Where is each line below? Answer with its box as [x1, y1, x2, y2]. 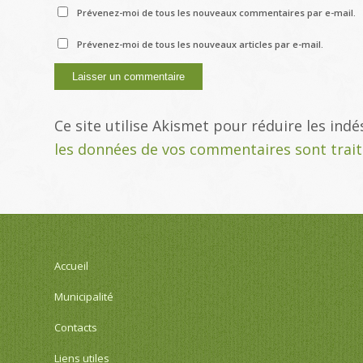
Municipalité [54, 289, 113, 305]
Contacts [54, 320, 97, 335]
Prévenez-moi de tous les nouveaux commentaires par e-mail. [76, 6, 356, 19]
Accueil [54, 258, 88, 274]
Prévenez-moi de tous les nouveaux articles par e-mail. [76, 37, 323, 50]
